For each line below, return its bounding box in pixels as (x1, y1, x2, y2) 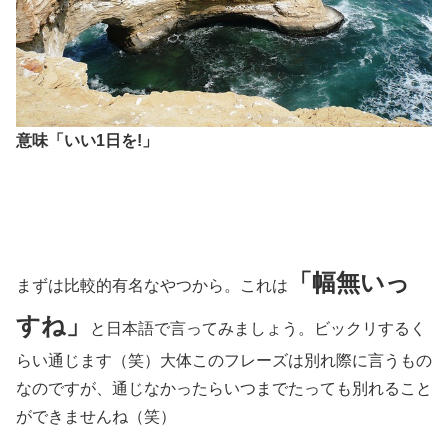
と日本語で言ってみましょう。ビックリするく (90, 320, 426, 338)
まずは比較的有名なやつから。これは (16, 277, 288, 295)
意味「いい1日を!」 (16, 131, 158, 149)
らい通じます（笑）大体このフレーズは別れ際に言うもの (16, 352, 432, 370)
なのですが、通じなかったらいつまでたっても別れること (16, 380, 432, 398)
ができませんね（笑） (16, 408, 176, 426)
